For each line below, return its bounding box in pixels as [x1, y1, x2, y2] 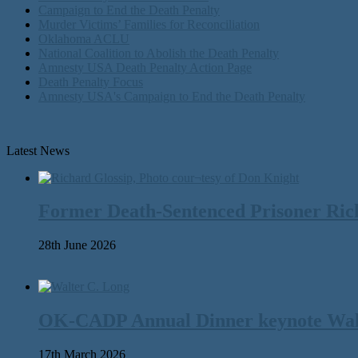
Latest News [6, 143, 70, 157]
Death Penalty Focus [38, 74, 143, 89]
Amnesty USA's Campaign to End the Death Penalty [38, 89, 305, 103]
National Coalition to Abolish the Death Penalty [38, 46, 279, 60]
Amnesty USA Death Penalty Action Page [38, 60, 252, 74]
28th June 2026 [38, 238, 116, 253]
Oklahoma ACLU [38, 31, 129, 46]
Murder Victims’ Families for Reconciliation [38, 17, 260, 31]
